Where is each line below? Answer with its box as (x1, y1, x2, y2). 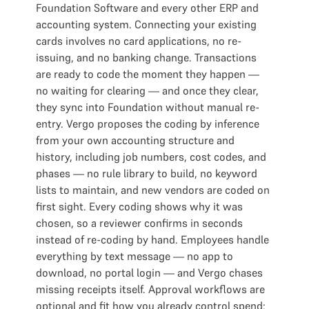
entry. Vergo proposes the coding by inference (36, 117, 259, 130)
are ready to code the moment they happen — (36, 67, 259, 81)
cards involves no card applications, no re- (36, 34, 241, 48)
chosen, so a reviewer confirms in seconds (36, 216, 243, 230)
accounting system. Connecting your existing (36, 17, 257, 31)
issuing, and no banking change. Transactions (36, 50, 257, 64)
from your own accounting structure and (36, 133, 235, 147)
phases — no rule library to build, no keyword (36, 166, 257, 180)
